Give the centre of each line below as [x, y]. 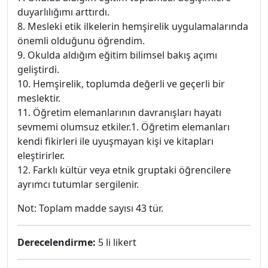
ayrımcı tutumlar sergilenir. [78, 184]
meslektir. [39, 98]
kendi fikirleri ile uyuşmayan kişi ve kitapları [115, 141]
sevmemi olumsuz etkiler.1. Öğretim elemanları [124, 127]
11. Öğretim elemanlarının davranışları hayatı [119, 112]
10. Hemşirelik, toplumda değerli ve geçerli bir [121, 84]
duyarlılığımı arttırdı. [63, 12]
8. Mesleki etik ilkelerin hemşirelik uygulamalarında [133, 26]
